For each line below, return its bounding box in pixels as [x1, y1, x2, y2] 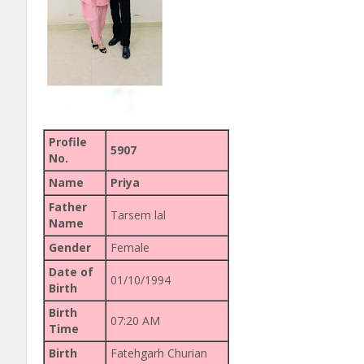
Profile [49, 133, 87, 149]
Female [110, 239, 149, 255]
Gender [49, 239, 91, 255]
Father [49, 198, 87, 214]
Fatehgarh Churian [110, 344, 207, 361]
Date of [49, 263, 93, 279]
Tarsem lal [110, 206, 166, 223]
